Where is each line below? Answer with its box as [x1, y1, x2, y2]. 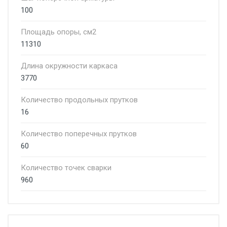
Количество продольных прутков [21, 95, 138, 104]
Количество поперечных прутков [21, 129, 137, 138]
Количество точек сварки [21, 163, 111, 172]
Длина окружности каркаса [21, 61, 118, 70]
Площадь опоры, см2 [21, 27, 96, 36]
